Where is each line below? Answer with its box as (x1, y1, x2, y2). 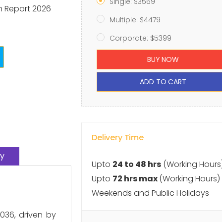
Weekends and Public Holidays (92, 187, 209, 199)
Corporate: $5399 (110, 33, 171, 43)
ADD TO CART (140, 76, 186, 87)
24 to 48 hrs (112, 159, 161, 170)
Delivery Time (92, 132, 144, 143)
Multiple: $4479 (110, 15, 161, 25)
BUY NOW (147, 54, 179, 64)
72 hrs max (112, 173, 159, 184)
